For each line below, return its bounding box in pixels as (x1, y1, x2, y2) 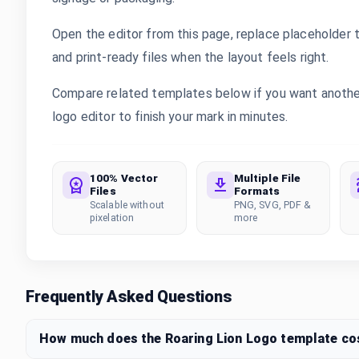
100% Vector (90, 171, 159, 184)
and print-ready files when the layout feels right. (52, 50, 329, 65)
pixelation (90, 212, 135, 224)
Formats (233, 184, 280, 197)
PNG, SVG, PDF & (233, 199, 312, 211)
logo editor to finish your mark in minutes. (52, 109, 288, 124)
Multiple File (233, 171, 301, 184)
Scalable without (90, 199, 164, 211)
